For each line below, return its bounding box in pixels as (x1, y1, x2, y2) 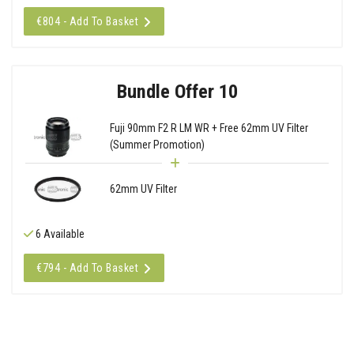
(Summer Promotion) (109, 138, 205, 152)
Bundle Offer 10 (116, 79, 238, 103)
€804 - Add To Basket (36, 14, 138, 28)
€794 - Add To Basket (36, 261, 138, 274)
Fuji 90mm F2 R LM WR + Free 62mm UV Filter (109, 122, 308, 135)
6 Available (33, 227, 85, 240)
